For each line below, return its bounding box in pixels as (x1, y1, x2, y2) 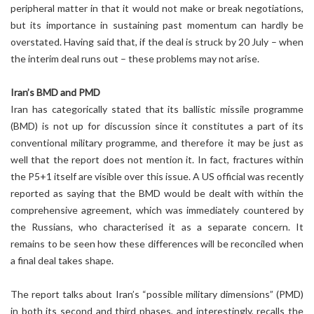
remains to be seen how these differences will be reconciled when (11, 238, 303, 250)
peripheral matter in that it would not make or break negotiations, (11, 2, 303, 14)
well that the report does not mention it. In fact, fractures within (11, 153, 303, 165)
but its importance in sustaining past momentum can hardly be (11, 19, 303, 31)
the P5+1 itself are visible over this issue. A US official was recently (11, 170, 303, 182)
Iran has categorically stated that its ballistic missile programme (11, 103, 303, 115)
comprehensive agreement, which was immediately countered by (11, 204, 303, 216)
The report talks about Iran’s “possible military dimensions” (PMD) (11, 288, 303, 300)
